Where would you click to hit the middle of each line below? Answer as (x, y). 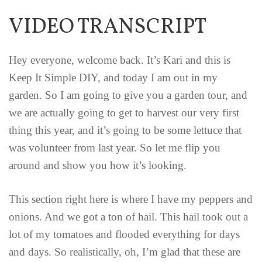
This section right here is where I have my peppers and (131, 199)
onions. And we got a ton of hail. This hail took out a (128, 217)
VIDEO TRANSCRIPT (108, 27)
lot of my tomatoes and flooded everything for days (124, 235)
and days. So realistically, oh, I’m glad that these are (125, 252)
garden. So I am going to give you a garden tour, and (128, 95)
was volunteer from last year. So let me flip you (115, 147)
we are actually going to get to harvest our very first (124, 112)
